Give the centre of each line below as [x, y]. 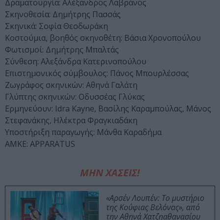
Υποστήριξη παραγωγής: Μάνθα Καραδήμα [83, 132]
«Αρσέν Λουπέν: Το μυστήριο [155, 198]
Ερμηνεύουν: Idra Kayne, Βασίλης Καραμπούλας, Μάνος [108, 109]
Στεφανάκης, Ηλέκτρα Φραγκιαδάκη [71, 121]
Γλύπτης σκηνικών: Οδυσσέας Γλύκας [75, 97]
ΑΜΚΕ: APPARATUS [40, 144]
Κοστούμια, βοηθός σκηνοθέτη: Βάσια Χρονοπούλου [103, 38]
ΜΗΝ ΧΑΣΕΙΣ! [110, 173]
